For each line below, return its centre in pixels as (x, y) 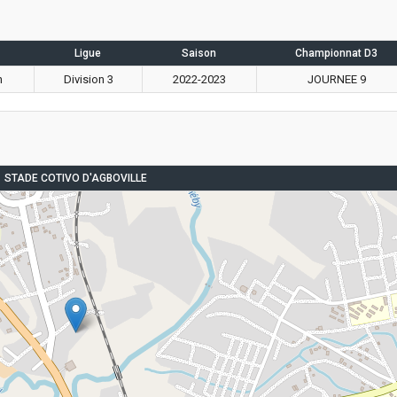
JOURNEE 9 (337, 79)
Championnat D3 (336, 53)
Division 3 (88, 79)
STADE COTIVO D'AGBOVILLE (75, 178)
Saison (199, 53)
